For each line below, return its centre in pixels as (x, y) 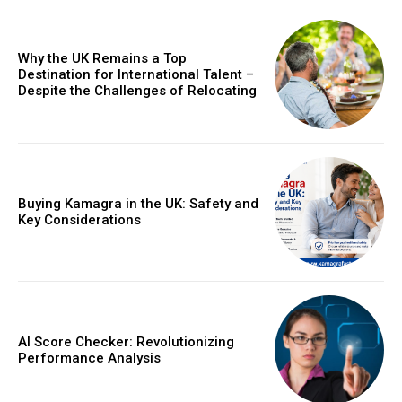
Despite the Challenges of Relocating (137, 90)
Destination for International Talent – (136, 74)
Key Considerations (79, 220)
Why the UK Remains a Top (102, 58)
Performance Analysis (89, 358)
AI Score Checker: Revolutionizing (126, 341)
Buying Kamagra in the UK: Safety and (138, 204)
